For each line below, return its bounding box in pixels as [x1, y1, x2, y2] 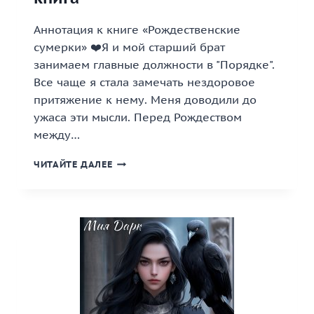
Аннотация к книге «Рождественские [34, 22, 240, 36]
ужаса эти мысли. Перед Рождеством [34, 110, 242, 124]
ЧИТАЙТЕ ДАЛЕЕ [34, 158, 113, 170]
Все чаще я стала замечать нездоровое [34, 75, 255, 89]
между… [34, 128, 80, 142]
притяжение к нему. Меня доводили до [34, 93, 257, 107]
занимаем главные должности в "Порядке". [34, 57, 275, 71]
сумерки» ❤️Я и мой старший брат [34, 40, 225, 54]
